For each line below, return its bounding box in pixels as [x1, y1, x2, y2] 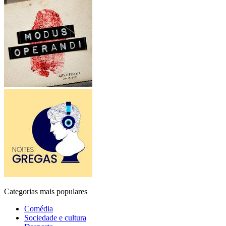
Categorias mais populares [4, 187, 87, 196]
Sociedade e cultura [24, 213, 86, 222]
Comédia [24, 204, 53, 213]
